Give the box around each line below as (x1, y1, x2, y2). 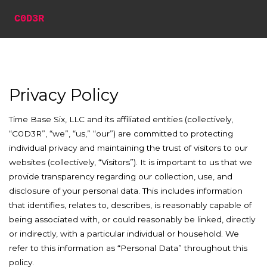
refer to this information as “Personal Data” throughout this (9, 243, 247, 253)
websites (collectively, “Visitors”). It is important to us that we (9, 157, 252, 167)
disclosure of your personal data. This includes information (9, 186, 243, 195)
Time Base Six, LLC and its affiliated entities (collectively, (9, 114, 233, 124)
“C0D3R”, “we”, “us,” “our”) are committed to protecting (9, 129, 233, 138)
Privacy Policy (9, 85, 119, 105)
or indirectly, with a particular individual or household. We (9, 229, 239, 238)
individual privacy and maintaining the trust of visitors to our (9, 143, 248, 153)
